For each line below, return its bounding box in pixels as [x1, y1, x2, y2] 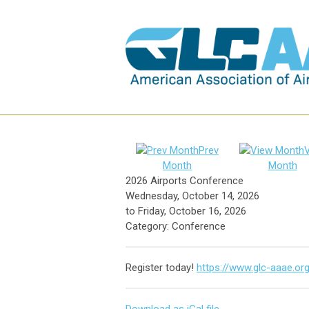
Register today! [126, 261, 197, 274]
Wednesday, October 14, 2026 [126, 189, 259, 202]
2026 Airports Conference [126, 174, 243, 187]
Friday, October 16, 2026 [138, 204, 246, 217]
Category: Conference [126, 219, 226, 232]
